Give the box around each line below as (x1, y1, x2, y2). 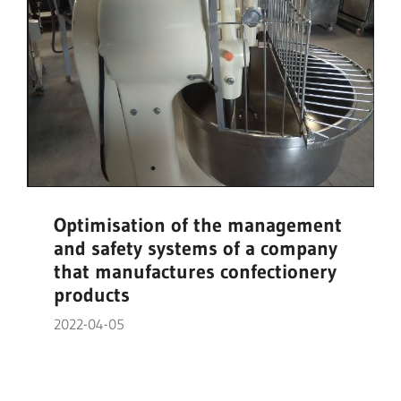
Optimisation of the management (54, 213, 342, 238)
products (54, 283, 130, 308)
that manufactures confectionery (54, 260, 337, 285)
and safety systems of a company (54, 236, 337, 261)
